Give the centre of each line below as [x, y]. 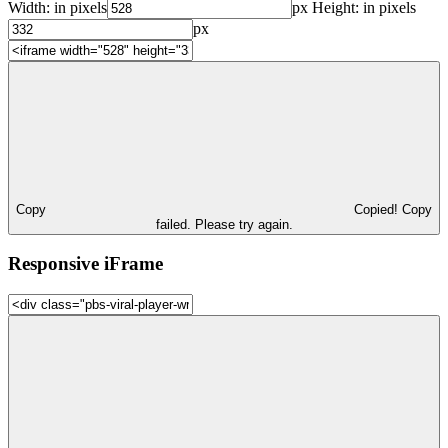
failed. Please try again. [224, 224]
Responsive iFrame [85, 264]
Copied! [378, 209]
